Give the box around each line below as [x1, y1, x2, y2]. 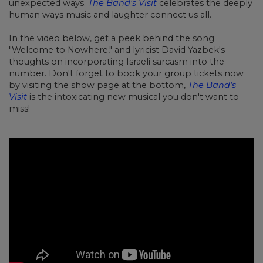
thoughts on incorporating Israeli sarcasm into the [9, 56, 224, 67]
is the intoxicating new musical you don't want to [29, 91, 239, 102]
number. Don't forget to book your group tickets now [9, 68, 244, 79]
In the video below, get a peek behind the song [9, 32, 214, 43]
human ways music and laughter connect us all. [9, 9, 211, 20]
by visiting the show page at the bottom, [9, 79, 188, 90]
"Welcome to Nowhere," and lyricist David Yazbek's [9, 44, 225, 55]
